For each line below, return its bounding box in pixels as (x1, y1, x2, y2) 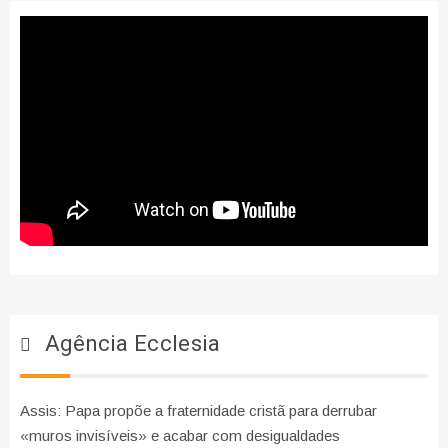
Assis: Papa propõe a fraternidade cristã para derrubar (20, 402, 377, 420)
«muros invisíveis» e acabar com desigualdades (20, 427, 340, 445)
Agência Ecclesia (44, 328, 221, 361)
